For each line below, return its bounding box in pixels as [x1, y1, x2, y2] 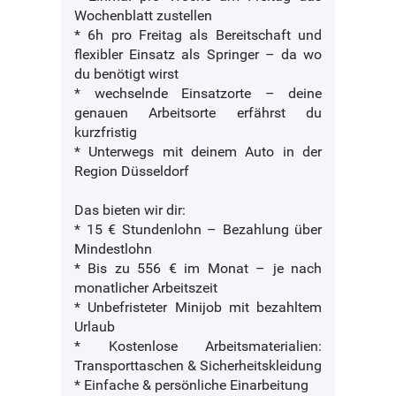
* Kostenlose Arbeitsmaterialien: [74, 338, 322, 355]
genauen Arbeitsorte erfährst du [74, 104, 322, 122]
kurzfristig [74, 124, 137, 141]
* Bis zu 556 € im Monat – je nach [74, 260, 322, 278]
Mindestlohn [74, 240, 152, 258]
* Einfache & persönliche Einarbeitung [74, 377, 308, 394]
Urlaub [74, 318, 115, 336]
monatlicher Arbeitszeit [74, 279, 217, 297]
